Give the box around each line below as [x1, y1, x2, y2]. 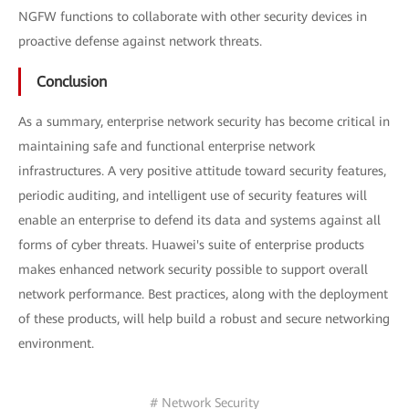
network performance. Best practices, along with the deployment [18, 286, 388, 301]
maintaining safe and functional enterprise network [18, 138, 315, 153]
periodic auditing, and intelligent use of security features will [18, 187, 367, 203]
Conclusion [37, 72, 107, 90]
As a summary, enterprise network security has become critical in [18, 113, 390, 129]
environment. [18, 335, 94, 351]
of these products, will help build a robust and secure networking [18, 310, 390, 326]
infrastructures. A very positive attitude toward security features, [18, 163, 386, 178]
